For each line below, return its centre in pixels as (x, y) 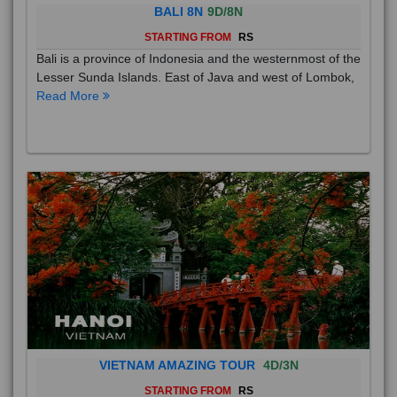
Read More (70, 96)
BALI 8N (179, 12)
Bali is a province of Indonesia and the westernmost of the (198, 59)
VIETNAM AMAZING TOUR (179, 366)
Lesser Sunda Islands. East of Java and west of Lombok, (195, 78)
